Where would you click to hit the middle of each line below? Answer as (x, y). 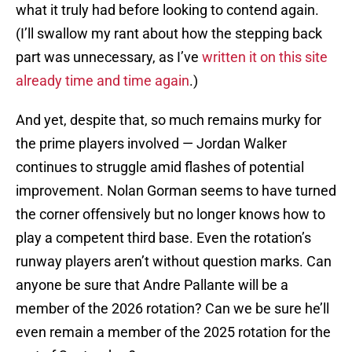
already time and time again (103, 81)
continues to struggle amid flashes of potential (160, 167)
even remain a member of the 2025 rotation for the (173, 332)
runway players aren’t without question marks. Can (174, 262)
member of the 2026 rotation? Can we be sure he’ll (172, 309)
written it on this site (263, 57)
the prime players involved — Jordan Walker (151, 144)
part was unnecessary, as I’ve (107, 57)
